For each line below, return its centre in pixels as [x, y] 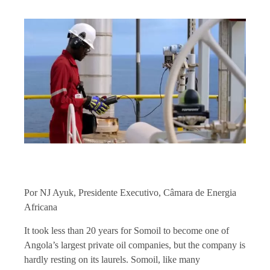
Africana [41, 207]
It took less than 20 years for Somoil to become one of [127, 230]
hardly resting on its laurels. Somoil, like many [112, 259]
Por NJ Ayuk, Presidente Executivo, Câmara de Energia [130, 193]
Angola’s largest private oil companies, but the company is [135, 245]
